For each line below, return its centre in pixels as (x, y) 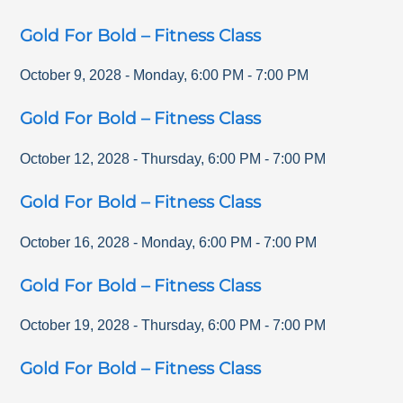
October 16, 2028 (75, 242)
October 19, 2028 (75, 326)
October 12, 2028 (75, 159)
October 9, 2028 (71, 76)
